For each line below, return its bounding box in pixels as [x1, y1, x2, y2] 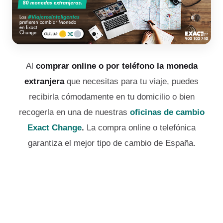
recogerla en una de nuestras [18, 108, 127, 117]
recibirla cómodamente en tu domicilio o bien [28, 92, 195, 102]
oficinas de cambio [129, 108, 205, 117]
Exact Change [27, 123, 82, 133]
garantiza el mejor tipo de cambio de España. [27, 138, 196, 148]
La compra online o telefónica [87, 123, 196, 133]
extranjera [24, 77, 67, 87]
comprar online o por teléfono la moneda [35, 61, 198, 71]
